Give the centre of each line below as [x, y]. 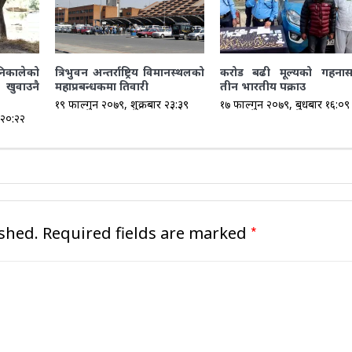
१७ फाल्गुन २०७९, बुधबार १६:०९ [284, 104]
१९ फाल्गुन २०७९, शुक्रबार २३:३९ [121, 104]
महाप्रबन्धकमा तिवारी [101, 86]
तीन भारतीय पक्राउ [262, 86]
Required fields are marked [146, 233]
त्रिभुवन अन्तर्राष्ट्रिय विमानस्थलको [129, 71]
